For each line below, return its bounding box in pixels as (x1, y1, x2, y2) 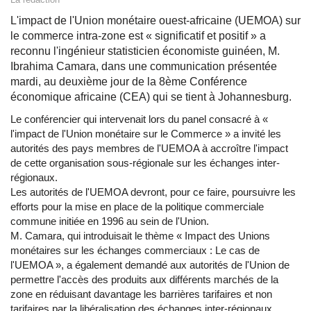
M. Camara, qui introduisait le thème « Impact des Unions (10, 230, 270, 242)
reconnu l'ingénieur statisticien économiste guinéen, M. (10, 45, 280, 58)
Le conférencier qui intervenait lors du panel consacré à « (10, 113, 268, 126)
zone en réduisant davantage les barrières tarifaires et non (10, 288, 272, 301)
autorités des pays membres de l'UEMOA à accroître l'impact (10, 142, 288, 155)
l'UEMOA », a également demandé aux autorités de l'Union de (10, 259, 289, 271)
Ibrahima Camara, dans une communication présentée (10, 60, 277, 73)
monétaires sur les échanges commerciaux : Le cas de (10, 244, 260, 257)
